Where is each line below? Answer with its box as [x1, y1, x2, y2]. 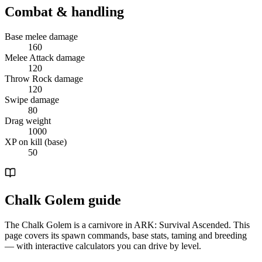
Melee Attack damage [5, 53, 85, 63]
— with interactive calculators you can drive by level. [5, 241, 201, 251]
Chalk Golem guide [5, 192, 121, 208]
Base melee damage [5, 32, 78, 42]
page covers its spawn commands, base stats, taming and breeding [5, 230, 247, 241]
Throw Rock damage [5, 74, 83, 84]
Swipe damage [5, 95, 59, 105]
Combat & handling [5, 4, 124, 20]
